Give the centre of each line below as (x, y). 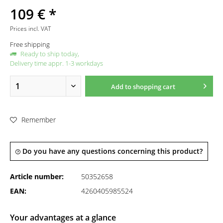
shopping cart (154, 87)
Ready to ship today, (49, 54)
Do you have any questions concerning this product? (111, 151)
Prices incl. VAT (30, 29)
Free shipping (30, 44)
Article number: (37, 176)
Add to (121, 87)
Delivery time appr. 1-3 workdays (56, 63)
